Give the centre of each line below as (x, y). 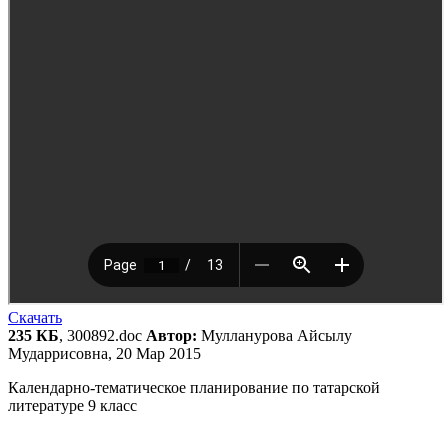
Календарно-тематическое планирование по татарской (194, 388)
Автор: (171, 336)
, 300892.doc (102, 336)
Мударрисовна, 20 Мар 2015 (104, 354)
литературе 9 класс (72, 406)
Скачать (35, 318)
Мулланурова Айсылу (274, 336)
